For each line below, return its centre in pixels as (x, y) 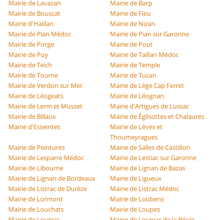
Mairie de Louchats (36, 209)
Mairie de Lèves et (136, 127)
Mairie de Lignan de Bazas (148, 168)
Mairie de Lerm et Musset (46, 106)
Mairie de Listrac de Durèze (48, 189)
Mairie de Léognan (137, 96)
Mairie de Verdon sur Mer (46, 86)
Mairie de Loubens (137, 199)
